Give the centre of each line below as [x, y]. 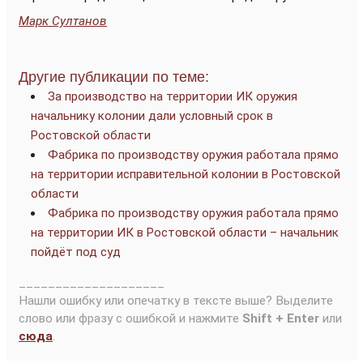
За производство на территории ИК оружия [173, 96]
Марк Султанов [63, 21]
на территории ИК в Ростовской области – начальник [185, 233]
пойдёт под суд [76, 252]
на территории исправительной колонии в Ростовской [186, 174]
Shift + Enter [281, 318]
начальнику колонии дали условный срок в [152, 116]
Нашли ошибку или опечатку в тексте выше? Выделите [176, 301]
